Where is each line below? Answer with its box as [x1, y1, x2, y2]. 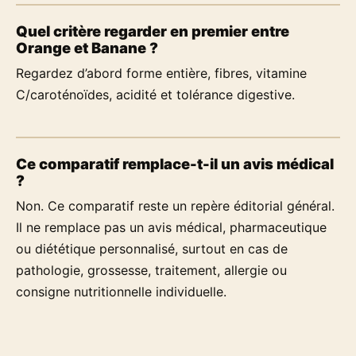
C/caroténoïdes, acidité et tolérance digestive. [16, 86, 295, 103]
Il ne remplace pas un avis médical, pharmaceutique [16, 219, 327, 235]
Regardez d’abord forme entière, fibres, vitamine [16, 64, 307, 81]
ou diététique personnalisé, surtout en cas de [16, 240, 288, 257]
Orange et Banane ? [16, 38, 158, 56]
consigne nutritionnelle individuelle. [16, 283, 226, 300]
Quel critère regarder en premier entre [16, 21, 289, 40]
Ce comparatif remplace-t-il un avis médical [16, 154, 334, 172]
